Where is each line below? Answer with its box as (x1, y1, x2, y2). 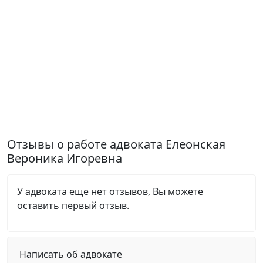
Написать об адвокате (19, 248, 122, 261)
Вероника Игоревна (7, 150, 122, 166)
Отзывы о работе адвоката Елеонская (7, 136, 225, 152)
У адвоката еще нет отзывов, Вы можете (17, 185, 203, 198)
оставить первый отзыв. (17, 199, 129, 212)
